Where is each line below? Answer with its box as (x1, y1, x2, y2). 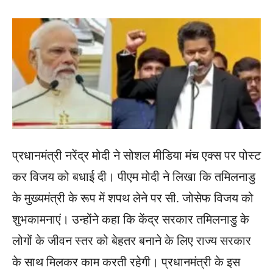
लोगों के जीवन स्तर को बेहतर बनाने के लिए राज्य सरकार (12, 233, 251, 247)
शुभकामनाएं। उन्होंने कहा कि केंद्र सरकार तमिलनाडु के (12, 212, 249, 226)
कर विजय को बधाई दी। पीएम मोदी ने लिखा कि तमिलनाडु (12, 169, 255, 183)
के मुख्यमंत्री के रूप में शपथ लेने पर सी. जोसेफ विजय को (12, 191, 253, 205)
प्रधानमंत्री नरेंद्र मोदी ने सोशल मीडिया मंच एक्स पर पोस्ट (12, 148, 261, 162)
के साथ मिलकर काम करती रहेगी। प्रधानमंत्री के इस (12, 255, 240, 269)
